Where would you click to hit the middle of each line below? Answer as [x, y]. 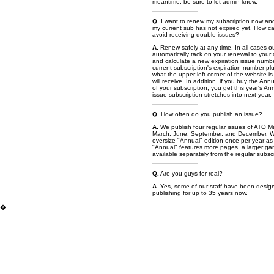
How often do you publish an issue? [211, 114]
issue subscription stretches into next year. [212, 94]
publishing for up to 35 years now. [200, 193]
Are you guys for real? [191, 173]
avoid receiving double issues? [196, 35]
